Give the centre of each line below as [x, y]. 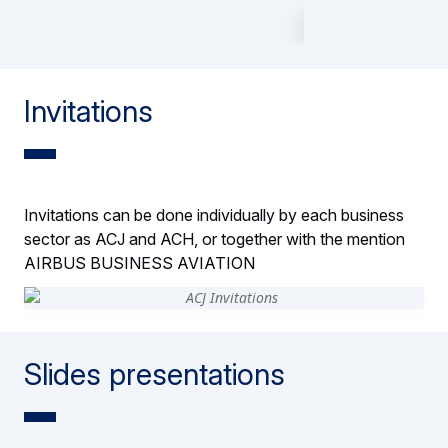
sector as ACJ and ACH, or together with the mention [214, 238]
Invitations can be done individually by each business [214, 214]
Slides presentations [154, 373]
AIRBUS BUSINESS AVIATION [139, 262]
